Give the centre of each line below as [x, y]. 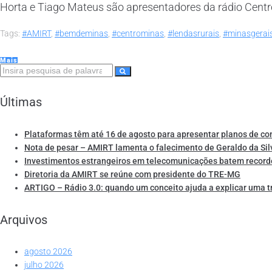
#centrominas [138, 33]
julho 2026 [44, 265]
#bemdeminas [81, 33]
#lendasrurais [193, 33]
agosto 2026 [48, 252]
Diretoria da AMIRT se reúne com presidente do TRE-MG [132, 174]
